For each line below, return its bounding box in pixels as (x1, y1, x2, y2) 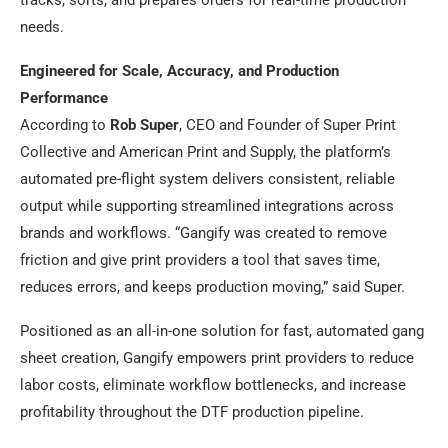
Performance (20, 88, 108, 107)
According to (20, 115, 110, 134)
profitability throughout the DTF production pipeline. (20, 402, 364, 421)
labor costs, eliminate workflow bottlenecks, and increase (20, 375, 406, 394)
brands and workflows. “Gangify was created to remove (20, 223, 387, 242)
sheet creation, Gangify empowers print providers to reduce (20, 348, 414, 367)
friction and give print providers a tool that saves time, (20, 250, 380, 269)
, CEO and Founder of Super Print (179, 115, 396, 134)
